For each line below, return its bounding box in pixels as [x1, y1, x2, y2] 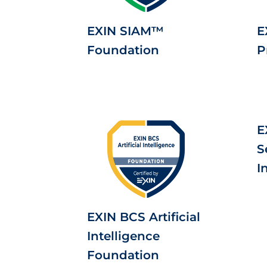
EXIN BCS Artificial [87, 210, 200, 224]
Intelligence [87, 229, 160, 243]
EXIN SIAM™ [87, 24, 164, 38]
